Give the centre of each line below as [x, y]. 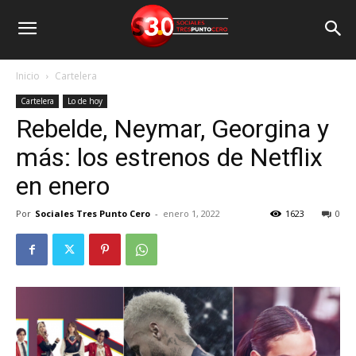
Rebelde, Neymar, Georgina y [172, 129]
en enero [63, 186]
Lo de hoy [85, 101]
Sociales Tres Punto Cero [93, 214]
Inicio [28, 76]
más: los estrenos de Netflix [169, 158]
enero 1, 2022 [192, 214]
